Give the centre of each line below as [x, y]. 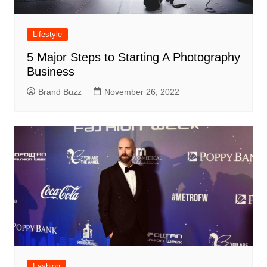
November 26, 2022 [142, 91]
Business [50, 71]
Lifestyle [47, 34]
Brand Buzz [60, 91]
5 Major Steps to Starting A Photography [133, 57]
